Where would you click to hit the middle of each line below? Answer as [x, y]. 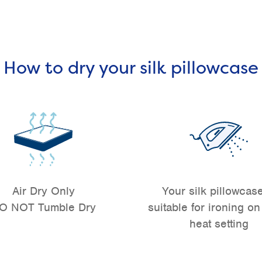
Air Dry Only [43, 191]
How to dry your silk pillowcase [131, 68]
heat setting [219, 224]
